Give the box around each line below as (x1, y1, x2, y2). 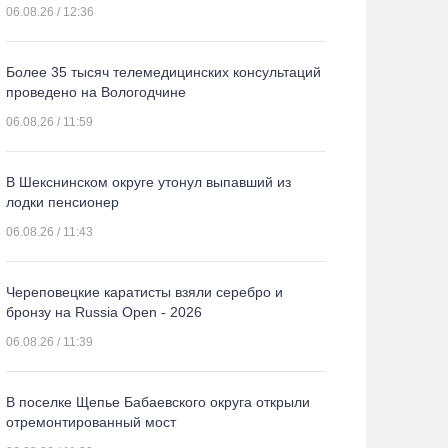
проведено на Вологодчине (6, 84, 186, 100)
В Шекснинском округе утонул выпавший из (6, 174, 291, 190)
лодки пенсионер (6, 194, 119, 210)
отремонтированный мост (6, 414, 176, 430)
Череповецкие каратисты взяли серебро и (6, 284, 283, 300)
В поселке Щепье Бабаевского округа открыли (6, 394, 310, 410)
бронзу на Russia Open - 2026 (6, 304, 202, 320)
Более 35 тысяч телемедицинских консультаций (6, 64, 321, 80)
